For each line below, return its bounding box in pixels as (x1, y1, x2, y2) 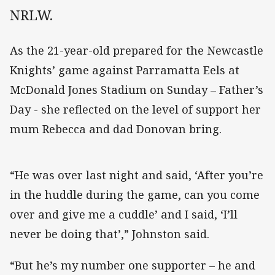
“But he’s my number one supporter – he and (10, 257, 255, 273)
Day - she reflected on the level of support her (10, 102, 261, 117)
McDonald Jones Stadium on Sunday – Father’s (10, 82, 263, 98)
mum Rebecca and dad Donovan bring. (10, 122, 222, 137)
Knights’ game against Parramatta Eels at (10, 63, 239, 78)
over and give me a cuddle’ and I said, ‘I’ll (10, 207, 238, 222)
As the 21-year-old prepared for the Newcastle (10, 43, 263, 58)
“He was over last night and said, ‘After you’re (10, 168, 263, 183)
